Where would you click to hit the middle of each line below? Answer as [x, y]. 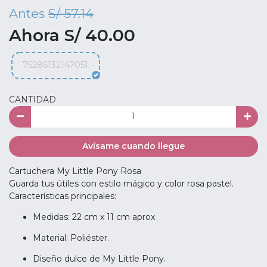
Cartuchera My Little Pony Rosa [75, 171]
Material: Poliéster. [71, 238]
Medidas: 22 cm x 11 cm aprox [94, 217]
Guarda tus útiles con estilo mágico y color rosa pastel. [121, 184]
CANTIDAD [32, 100]
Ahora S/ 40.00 [72, 35]
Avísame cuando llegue [133, 146]
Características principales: [63, 196]
